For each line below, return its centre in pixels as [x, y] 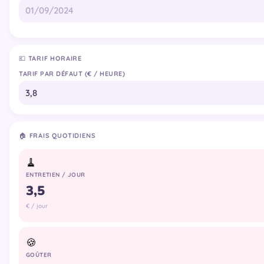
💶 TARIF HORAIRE [51, 58]
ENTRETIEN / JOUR [56, 175]
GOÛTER [39, 255]
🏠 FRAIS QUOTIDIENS [57, 136]
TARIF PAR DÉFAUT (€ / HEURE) [72, 74]
